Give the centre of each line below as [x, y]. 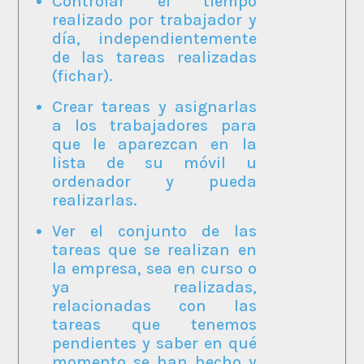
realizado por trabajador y [154, 19]
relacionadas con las [154, 305]
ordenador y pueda [154, 181]
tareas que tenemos [154, 324]
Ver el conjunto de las [154, 231]
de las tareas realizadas [154, 57]
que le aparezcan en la [154, 144]
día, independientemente [154, 38]
